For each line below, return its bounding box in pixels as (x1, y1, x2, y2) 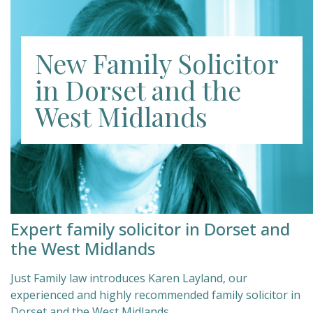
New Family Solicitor (35, 45, 278, 81)
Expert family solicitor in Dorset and (10, 217, 290, 240)
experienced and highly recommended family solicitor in (10, 287, 300, 303)
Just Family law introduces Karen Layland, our (10, 270, 247, 286)
